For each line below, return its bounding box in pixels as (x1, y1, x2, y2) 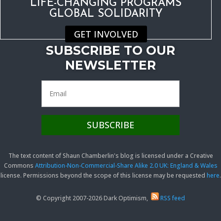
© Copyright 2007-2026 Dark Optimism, (36, 193, 151, 202)
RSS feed (159, 193, 185, 202)
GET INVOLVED (74, 28, 138, 40)
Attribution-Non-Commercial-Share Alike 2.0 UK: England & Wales (35, 161, 218, 170)
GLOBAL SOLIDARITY (49, 8, 163, 20)
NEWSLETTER (65, 58, 156, 73)
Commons (3, 161, 35, 170)
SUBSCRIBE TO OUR (46, 43, 175, 58)
